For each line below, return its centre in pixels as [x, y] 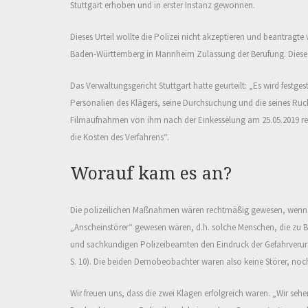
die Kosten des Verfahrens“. [120, 137]
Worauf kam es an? [151, 174]
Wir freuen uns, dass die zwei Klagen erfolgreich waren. [171, 294]
